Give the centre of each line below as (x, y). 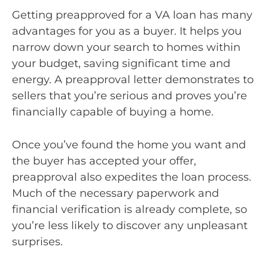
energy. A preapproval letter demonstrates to (133, 79)
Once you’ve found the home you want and (129, 145)
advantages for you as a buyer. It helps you (127, 31)
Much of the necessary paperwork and (115, 194)
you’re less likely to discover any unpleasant (130, 226)
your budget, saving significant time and (121, 63)
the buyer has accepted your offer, (104, 161)
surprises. (39, 242)
